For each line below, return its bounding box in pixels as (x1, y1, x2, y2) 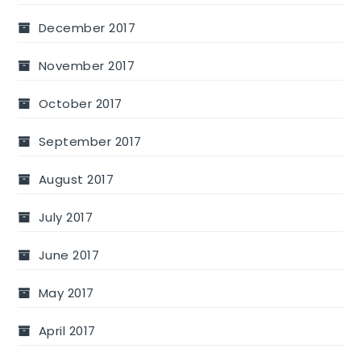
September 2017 (38, 132, 142, 150)
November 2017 (38, 56, 135, 74)
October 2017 (38, 94, 122, 112)
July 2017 (38, 208, 93, 226)
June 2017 (38, 246, 100, 263)
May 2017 (38, 284, 94, 301)
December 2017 (38, 19, 136, 36)
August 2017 (38, 170, 114, 188)
